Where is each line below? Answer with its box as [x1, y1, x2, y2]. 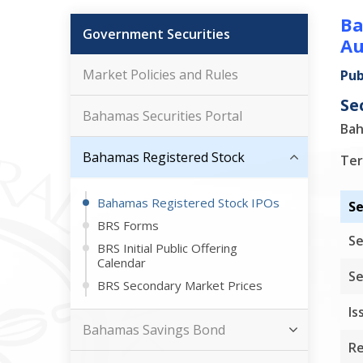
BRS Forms [97, 217, 159, 233]
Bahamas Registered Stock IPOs [97, 194, 280, 211]
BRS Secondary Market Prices [97, 277, 263, 293]
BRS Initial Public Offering [97, 240, 237, 256]
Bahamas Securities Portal [83, 107, 242, 125]
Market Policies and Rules [83, 66, 238, 83]
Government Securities [83, 25, 230, 43]
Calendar [97, 254, 146, 271]
